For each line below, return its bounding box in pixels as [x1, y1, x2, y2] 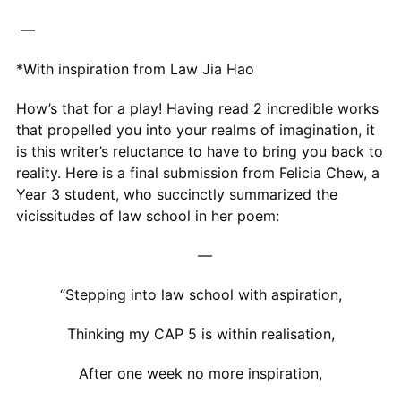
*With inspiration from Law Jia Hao [15, 59, 254, 78]
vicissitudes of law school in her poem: [15, 206, 279, 225]
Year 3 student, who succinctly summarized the [15, 184, 337, 203]
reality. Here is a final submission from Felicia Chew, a [15, 163, 380, 182]
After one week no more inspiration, [79, 363, 322, 382]
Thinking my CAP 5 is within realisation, [66, 324, 335, 343]
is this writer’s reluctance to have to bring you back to [15, 141, 383, 160]
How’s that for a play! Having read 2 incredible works [15, 98, 379, 117]
